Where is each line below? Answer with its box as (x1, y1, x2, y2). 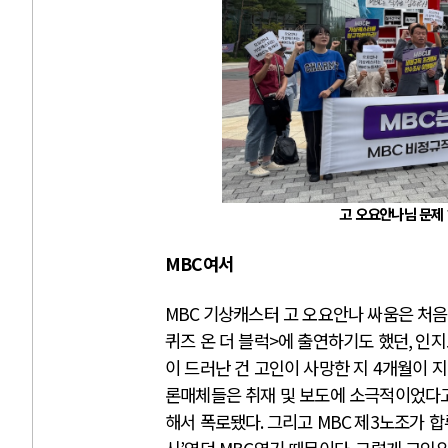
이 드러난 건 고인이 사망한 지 (165, 355, 373, 381)
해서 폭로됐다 (165, 409, 261, 435)
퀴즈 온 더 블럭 (165, 328, 269, 354)
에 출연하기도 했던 (278, 328, 409, 354)
